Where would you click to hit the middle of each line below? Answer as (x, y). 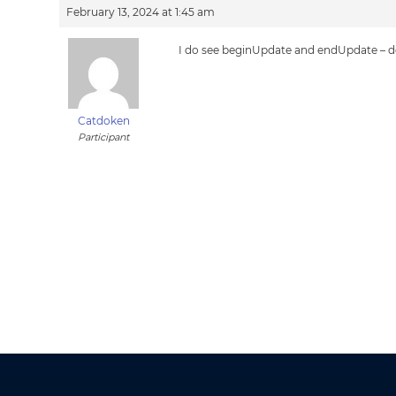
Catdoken (103, 121)
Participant (104, 137)
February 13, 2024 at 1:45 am (141, 12)
